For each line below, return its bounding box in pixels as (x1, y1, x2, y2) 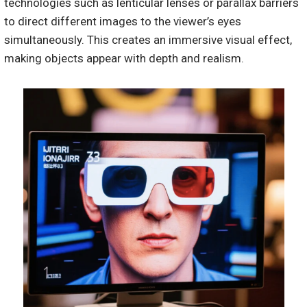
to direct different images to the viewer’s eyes (4, 14, 241, 29)
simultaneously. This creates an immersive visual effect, (4, 33, 292, 47)
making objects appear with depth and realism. (4, 51, 244, 66)
